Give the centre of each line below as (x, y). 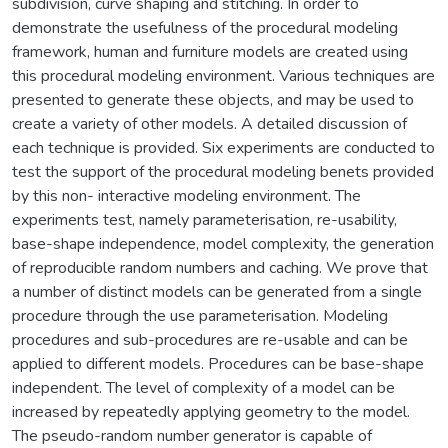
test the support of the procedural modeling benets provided (223, 171)
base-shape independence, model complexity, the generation (223, 243)
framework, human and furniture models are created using (210, 51)
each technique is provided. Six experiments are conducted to (223, 147)
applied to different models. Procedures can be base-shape (218, 363)
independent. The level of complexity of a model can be (203, 387)
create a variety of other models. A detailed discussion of (209, 123)
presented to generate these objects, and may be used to (213, 99)
